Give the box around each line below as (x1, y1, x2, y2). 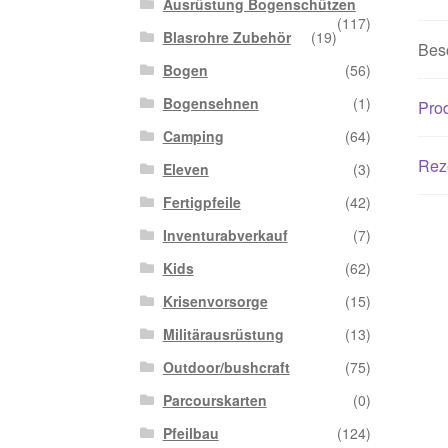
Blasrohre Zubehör (162, 27, 291, 48)
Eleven (162, 159, 209, 180)
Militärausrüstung (162, 324, 284, 345)
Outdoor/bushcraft (162, 357, 290, 378)
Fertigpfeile (162, 192, 241, 213)
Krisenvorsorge (162, 291, 268, 312)
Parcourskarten (162, 390, 267, 411)
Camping (162, 126, 224, 147)
